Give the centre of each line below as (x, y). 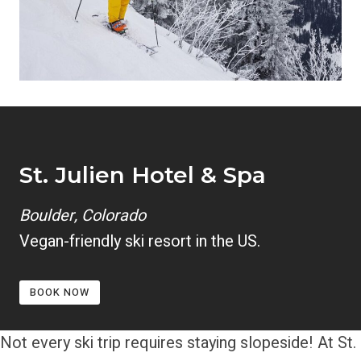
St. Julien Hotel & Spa (143, 174)
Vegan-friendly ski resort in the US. (140, 241)
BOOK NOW (59, 293)
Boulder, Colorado (83, 215)
